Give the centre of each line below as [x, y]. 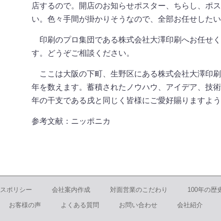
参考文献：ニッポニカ [71, 121]
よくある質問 [80, 205]
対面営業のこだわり [139, 190]
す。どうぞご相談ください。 [83, 53]
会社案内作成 [71, 190]
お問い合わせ [138, 205]
